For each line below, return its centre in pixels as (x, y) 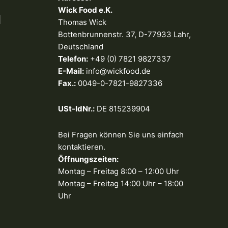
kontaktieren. (81, 147)
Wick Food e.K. (85, 10)
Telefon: (73, 59)
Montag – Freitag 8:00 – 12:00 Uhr (118, 171)
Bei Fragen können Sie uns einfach (121, 134)
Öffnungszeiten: (88, 159)
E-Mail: (71, 71)
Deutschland (80, 47)
